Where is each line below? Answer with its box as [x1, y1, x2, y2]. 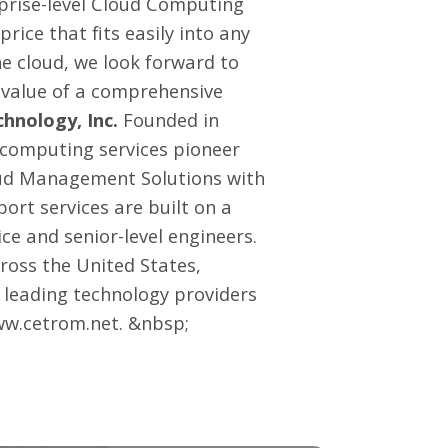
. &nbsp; [119, 310, 189, 335]
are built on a [109, 194, 232, 219]
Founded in [118, 107, 219, 132]
